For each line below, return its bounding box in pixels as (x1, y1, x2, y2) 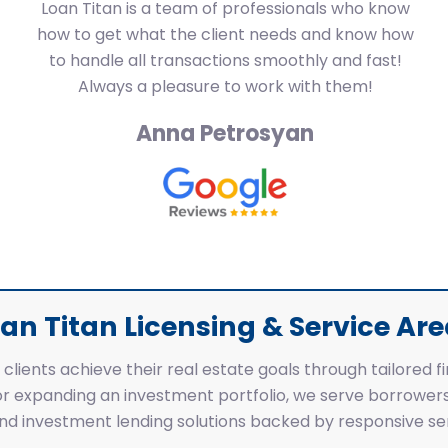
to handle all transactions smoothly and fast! (48, 49, 402, 72)
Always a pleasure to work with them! (77, 75, 373, 98)
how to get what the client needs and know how (36, 23, 414, 46)
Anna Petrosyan (136, 118, 314, 149)
